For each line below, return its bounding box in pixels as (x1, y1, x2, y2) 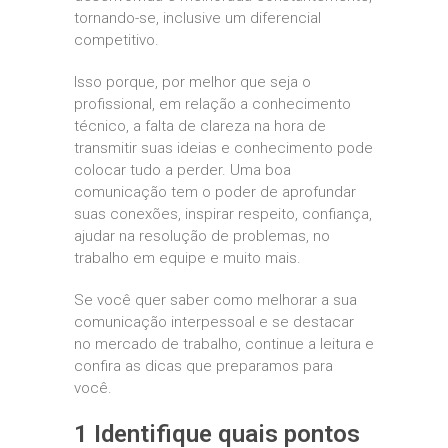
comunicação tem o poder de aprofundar (74, 183, 356, 201)
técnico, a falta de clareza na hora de (74, 117, 326, 135)
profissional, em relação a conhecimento (74, 95, 351, 113)
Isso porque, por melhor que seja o (74, 73, 311, 91)
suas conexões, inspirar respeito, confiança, (74, 205, 372, 223)
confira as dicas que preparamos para (74, 357, 333, 375)
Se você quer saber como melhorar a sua (74, 291, 357, 309)
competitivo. (74, 31, 159, 49)
